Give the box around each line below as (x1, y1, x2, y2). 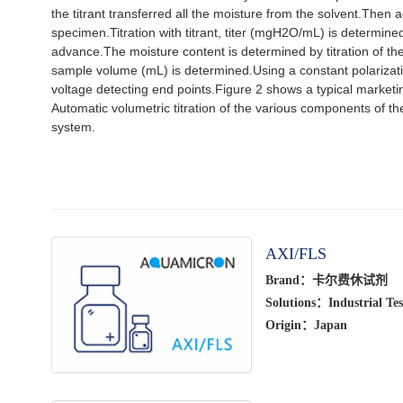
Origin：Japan (264, 318, 347, 333)
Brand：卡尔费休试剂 (264, 273, 388, 288)
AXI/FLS (264, 245, 327, 264)
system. (51, 120, 95, 135)
